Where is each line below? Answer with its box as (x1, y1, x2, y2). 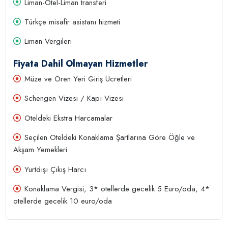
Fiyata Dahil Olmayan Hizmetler (13, 56, 148, 70)
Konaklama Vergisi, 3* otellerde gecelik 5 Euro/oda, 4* (24, 183, 210, 195)
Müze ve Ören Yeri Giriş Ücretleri (24, 73, 132, 85)
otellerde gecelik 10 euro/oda (13, 195, 112, 207)
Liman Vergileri (24, 36, 72, 47)
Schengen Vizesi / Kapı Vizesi (24, 93, 124, 104)
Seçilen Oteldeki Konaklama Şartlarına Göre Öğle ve (24, 132, 195, 144)
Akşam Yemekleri (13, 144, 68, 156)
